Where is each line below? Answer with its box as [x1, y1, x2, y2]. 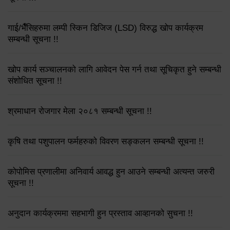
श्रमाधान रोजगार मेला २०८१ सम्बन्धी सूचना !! [8, 106, 152, 117]
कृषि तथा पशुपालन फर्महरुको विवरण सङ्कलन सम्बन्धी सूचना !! [8, 137, 204, 147]
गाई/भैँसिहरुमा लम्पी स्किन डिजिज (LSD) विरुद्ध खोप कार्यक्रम [8, 23, 203, 33]
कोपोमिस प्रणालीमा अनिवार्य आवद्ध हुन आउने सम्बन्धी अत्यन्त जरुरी [8, 167, 215, 177]
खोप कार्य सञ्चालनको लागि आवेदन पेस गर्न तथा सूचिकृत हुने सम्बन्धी [8, 65, 221, 75]
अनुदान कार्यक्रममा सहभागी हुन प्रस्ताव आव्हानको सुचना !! [8, 208, 193, 219]
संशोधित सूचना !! [8, 76, 62, 86]
